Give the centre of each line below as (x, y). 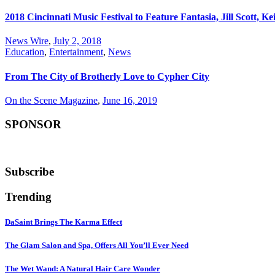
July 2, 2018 (77, 41)
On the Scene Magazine (51, 100)
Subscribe (29, 171)
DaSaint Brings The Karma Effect (64, 222)
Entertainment (76, 52)
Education (25, 52)
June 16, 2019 (130, 100)
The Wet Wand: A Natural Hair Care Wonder (83, 269)
